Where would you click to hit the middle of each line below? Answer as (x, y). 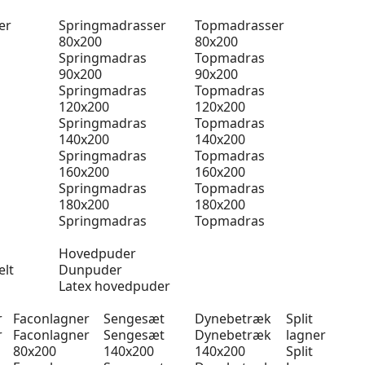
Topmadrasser (240, 25)
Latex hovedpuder (114, 286)
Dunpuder (90, 270)
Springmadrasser (112, 25)
